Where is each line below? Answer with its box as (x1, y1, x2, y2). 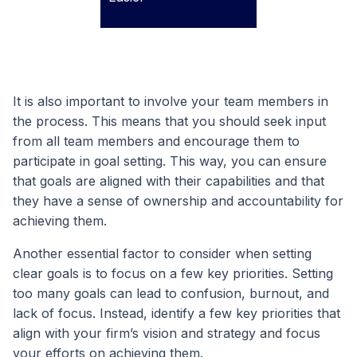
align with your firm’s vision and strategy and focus (13, 324, 320, 341)
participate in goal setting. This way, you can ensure (13, 152, 327, 169)
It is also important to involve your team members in (13, 92, 328, 109)
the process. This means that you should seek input (13, 112, 326, 129)
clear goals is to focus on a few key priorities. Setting (13, 265, 333, 281)
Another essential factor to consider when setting (13, 245, 312, 261)
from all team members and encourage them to (13, 132, 300, 149)
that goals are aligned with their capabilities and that (13, 172, 324, 189)
